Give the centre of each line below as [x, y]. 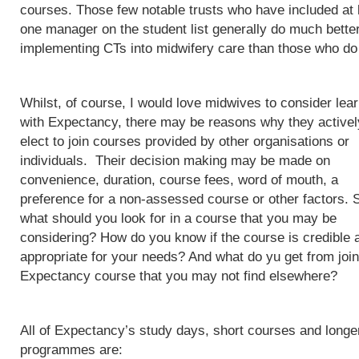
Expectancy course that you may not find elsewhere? [179, 276]
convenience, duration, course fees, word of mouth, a [179, 180]
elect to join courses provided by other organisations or [185, 141]
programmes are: [71, 350]
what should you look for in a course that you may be [178, 218]
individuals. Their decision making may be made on [175, 161]
